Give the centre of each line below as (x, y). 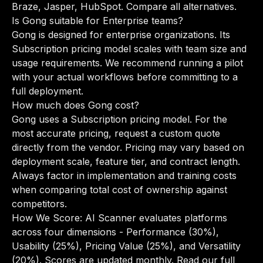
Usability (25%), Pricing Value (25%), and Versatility (126, 246)
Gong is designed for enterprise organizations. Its (121, 35)
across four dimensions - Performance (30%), (115, 232)
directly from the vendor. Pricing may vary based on (128, 147)
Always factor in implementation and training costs (124, 176)
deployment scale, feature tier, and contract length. (126, 161)
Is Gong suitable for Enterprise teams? (97, 21)
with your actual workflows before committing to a (125, 77)
